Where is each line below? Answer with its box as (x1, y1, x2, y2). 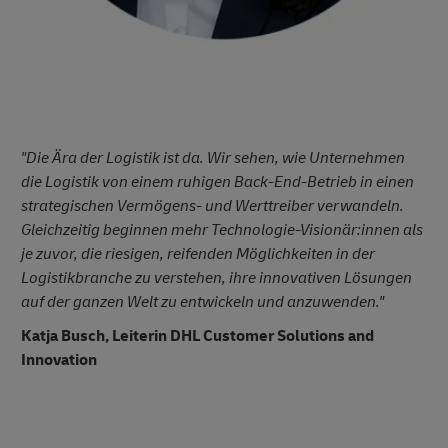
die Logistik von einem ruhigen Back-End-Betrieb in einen (21, 172, 414, 193)
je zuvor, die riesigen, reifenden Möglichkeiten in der (21, 244, 375, 265)
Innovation (21, 350, 97, 371)
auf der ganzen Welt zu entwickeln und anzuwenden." (21, 292, 384, 313)
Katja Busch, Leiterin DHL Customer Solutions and (21, 326, 374, 347)
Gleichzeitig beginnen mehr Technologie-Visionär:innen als (21, 220, 423, 241)
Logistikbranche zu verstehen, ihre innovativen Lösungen (21, 268, 412, 289)
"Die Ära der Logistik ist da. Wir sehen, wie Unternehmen (21, 148, 405, 169)
